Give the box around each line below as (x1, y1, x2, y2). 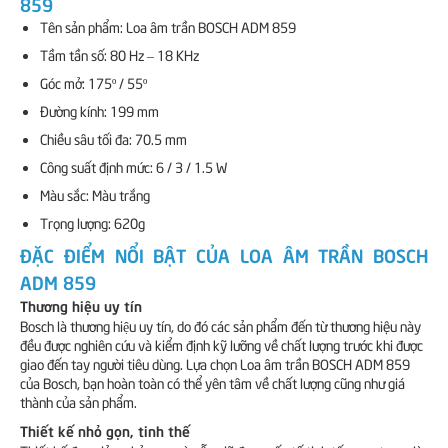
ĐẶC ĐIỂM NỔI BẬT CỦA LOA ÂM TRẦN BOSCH (20, 242, 428, 267)
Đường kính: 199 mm (40, 101, 159, 120)
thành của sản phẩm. (20, 392, 137, 411)
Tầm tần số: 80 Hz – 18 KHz (40, 45, 199, 64)
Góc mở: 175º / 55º (40, 73, 147, 92)
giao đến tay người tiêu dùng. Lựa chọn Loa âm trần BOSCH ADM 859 (20, 354, 410, 373)
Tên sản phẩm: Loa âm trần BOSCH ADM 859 (40, 17, 296, 36)
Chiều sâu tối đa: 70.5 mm (40, 129, 187, 148)
